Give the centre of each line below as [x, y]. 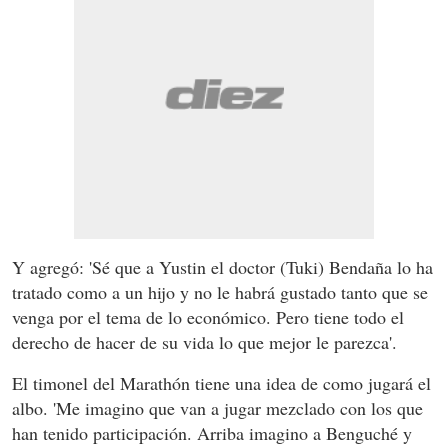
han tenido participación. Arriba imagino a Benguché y [212, 433]
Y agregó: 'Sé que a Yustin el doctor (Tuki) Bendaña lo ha [222, 267]
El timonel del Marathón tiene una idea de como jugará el [221, 383]
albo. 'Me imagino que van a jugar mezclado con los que [217, 408]
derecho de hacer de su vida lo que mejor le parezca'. [204, 342]
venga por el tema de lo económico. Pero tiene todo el [208, 317]
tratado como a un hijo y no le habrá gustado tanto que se [220, 292]
